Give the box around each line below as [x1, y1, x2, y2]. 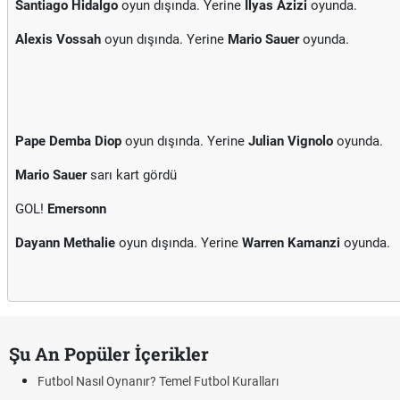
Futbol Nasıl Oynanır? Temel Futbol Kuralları [37, 374, 279, 388]
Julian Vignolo [248, 133, 333, 149]
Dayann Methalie [15, 235, 115, 251]
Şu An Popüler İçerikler [9, 342, 209, 365]
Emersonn [47, 201, 106, 217]
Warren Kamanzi [242, 235, 340, 251]
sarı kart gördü [87, 167, 177, 183]
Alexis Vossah [15, 31, 101, 47]
